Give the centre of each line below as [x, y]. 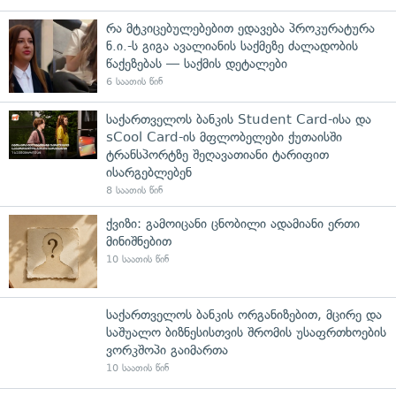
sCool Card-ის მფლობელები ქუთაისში [224, 137]
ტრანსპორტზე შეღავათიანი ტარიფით [217, 154]
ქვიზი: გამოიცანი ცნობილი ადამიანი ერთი [233, 223]
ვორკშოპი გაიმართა [167, 350]
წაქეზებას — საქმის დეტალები [197, 63]
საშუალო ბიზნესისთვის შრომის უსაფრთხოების [246, 332]
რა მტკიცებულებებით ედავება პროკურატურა [240, 28]
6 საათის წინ [134, 81]
